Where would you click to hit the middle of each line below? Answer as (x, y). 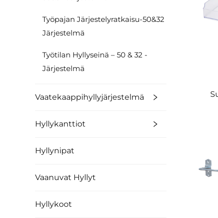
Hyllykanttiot (60, 124)
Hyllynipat (55, 151)
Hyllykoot (54, 204)
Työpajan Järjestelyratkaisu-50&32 (103, 19)
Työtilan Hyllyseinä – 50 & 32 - (95, 55)
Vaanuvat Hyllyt (65, 177)
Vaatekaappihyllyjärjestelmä (90, 97)
